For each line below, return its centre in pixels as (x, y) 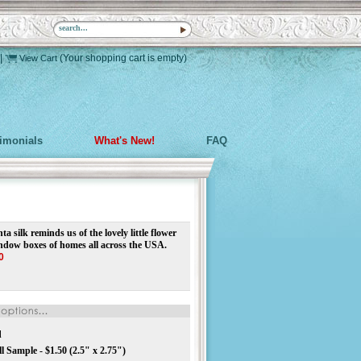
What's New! (124, 141)
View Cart (38, 58)
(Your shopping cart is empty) (123, 58)
